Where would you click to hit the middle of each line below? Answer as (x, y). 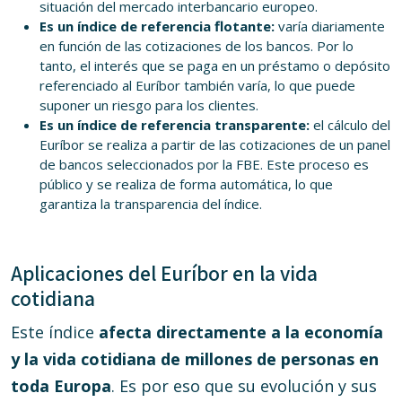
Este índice (55, 332)
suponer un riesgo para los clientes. (149, 105)
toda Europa (61, 386)
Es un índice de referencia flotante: (157, 26)
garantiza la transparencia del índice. (151, 204)
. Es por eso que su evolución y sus (244, 386)
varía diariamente (330, 26)
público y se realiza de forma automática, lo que (186, 184)
